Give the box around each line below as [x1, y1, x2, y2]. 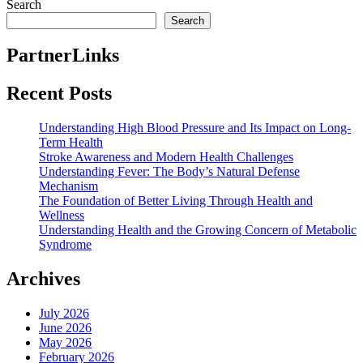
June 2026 [39, 321, 92, 335]
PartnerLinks [6, 45, 119, 66]
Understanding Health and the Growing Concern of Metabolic [39, 223, 357, 237]
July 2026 [39, 306, 89, 321]
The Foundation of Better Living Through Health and [39, 194, 313, 208]
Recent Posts [6, 83, 112, 105]
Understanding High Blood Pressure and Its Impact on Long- [39, 121, 351, 135]
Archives [6, 268, 80, 290]
